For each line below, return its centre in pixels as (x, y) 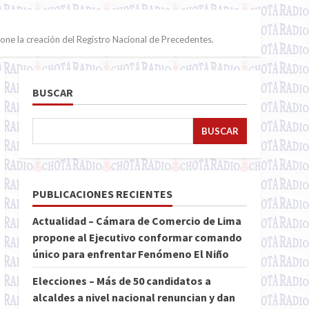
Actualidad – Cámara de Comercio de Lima (137, 221)
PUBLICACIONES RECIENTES (102, 194)
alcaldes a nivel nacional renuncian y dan (133, 297)
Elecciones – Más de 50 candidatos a (121, 281)
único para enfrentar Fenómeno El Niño (130, 254)
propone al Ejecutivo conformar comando (137, 237)
